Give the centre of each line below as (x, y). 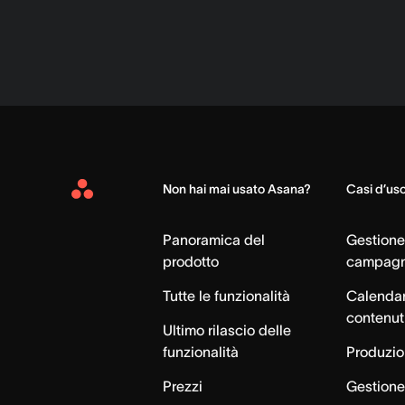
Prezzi (183, 386)
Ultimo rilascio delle (227, 330)
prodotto (191, 261)
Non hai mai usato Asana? (237, 189)
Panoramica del (214, 240)
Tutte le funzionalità (227, 296)
